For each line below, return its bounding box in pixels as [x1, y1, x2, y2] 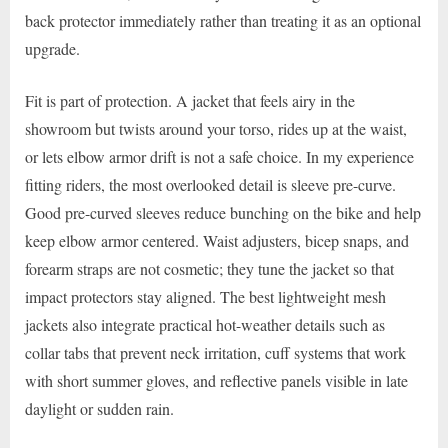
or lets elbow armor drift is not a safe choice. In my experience [25, 146, 414, 168]
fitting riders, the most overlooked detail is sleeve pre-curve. [25, 174, 396, 196]
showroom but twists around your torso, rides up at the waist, [25, 118, 407, 140]
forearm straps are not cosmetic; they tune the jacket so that [25, 258, 394, 280]
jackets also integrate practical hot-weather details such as [25, 314, 385, 336]
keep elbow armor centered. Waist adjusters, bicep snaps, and [25, 230, 409, 252]
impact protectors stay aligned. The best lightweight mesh [25, 286, 386, 308]
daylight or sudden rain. [25, 398, 174, 420]
